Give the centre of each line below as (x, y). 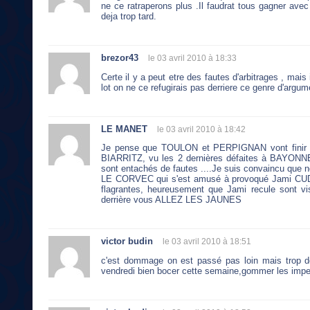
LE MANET (124, 129)
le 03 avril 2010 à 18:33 (192, 58)
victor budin (127, 241)
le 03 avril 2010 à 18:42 (201, 129)
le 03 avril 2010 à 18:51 (207, 242)
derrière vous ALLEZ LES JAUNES (171, 200)
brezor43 (120, 57)
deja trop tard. (129, 16)
